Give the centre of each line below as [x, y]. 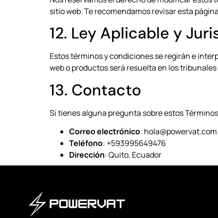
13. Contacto [95, 90]
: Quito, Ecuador [133, 155]
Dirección [87, 155]
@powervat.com [188, 132]
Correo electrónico [105, 132]
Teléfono [86, 143]
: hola [150, 132]
